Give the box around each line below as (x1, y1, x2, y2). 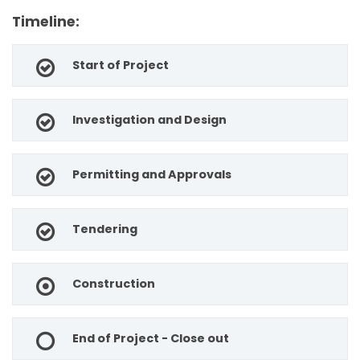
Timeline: (12, 12, 80, 32)
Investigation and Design (72, 112, 227, 129)
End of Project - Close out (72, 330, 230, 347)
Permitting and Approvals (72, 166, 232, 183)
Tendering (72, 221, 138, 238)
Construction (72, 276, 156, 292)
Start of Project (72, 57, 170, 74)
